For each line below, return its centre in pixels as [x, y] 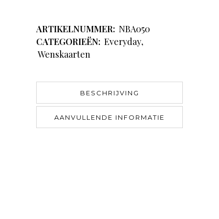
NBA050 [134, 29]
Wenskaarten [64, 55]
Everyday [123, 42]
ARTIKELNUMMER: [77, 29]
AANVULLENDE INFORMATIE [109, 118]
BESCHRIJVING [109, 93]
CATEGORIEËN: [69, 42]
